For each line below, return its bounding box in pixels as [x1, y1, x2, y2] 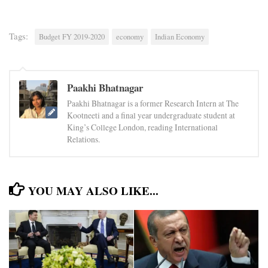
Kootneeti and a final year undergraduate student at [67, 109, 235, 121]
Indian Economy [155, 31, 205, 42]
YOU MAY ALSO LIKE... [28, 182, 159, 199]
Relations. [67, 133, 100, 145]
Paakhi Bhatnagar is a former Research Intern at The [67, 97, 239, 109]
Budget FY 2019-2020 [39, 31, 105, 42]
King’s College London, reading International [67, 121, 218, 133]
